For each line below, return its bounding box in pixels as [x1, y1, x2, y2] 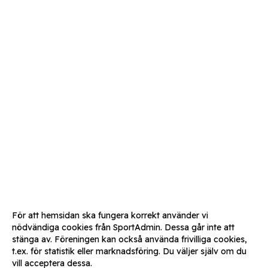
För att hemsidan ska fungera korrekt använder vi [12, 210, 208, 221]
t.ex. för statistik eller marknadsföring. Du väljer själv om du [12, 246, 246, 257]
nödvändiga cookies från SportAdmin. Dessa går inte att [12, 222, 234, 233]
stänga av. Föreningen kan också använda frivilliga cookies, [12, 234, 247, 245]
